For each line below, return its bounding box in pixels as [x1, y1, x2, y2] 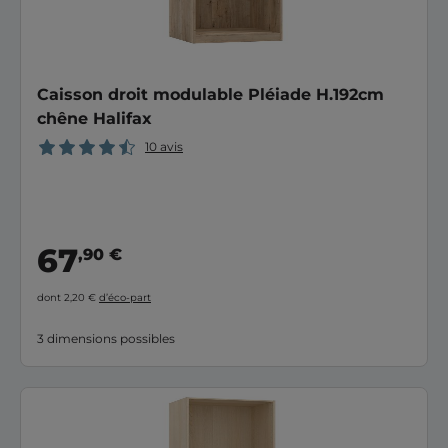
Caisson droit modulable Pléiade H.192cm [37, 84, 384, 104]
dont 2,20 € [37, 291, 99, 304]
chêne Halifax [37, 108, 152, 128]
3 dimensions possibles [37, 331, 175, 346]
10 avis [145, 138, 183, 154]
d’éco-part [99, 291, 151, 304]
